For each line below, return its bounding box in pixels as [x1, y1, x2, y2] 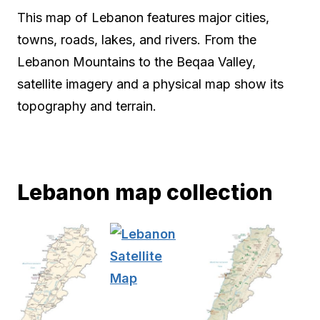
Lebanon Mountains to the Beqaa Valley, [17, 54, 256, 70]
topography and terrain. [17, 99, 156, 114]
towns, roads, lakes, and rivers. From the [17, 32, 256, 48]
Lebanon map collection [17, 179, 273, 205]
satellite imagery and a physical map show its [17, 76, 284, 92]
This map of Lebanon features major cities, [17, 10, 269, 26]
